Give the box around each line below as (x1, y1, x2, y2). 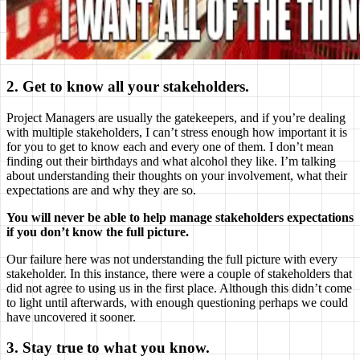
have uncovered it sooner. (6, 309, 136, 324)
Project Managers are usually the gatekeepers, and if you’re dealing (6, 110, 346, 125)
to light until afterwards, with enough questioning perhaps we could (6, 295, 348, 309)
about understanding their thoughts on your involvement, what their (6, 168, 347, 182)
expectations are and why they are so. (6, 182, 196, 197)
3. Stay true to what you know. (6, 339, 210, 357)
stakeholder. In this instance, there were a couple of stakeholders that (6, 266, 352, 280)
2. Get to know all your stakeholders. (6, 78, 249, 96)
